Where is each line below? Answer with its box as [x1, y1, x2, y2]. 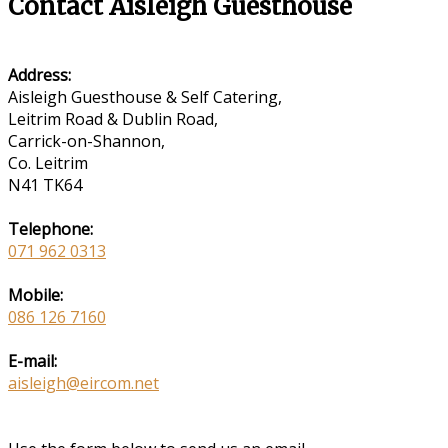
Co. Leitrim [8, 151, 88, 174]
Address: [8, 63, 71, 86]
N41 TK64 [8, 173, 82, 196]
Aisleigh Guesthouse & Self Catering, [8, 85, 282, 108]
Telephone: [8, 217, 93, 240]
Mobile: [8, 283, 63, 306]
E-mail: [8, 349, 57, 372]
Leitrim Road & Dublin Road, [8, 107, 218, 130]
